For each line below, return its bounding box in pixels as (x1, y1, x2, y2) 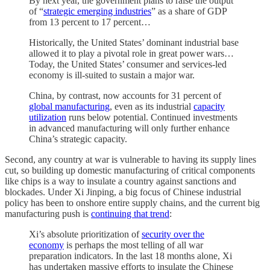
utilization (29, 111, 66, 122)
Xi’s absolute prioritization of (29, 228, 142, 239)
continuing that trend (91, 208, 169, 219)
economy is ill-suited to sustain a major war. (29, 69, 195, 80)
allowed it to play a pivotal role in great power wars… (29, 48, 234, 58)
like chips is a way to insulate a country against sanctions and (5, 175, 236, 186)
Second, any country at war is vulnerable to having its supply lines (5, 154, 256, 165)
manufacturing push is (5, 208, 91, 219)
